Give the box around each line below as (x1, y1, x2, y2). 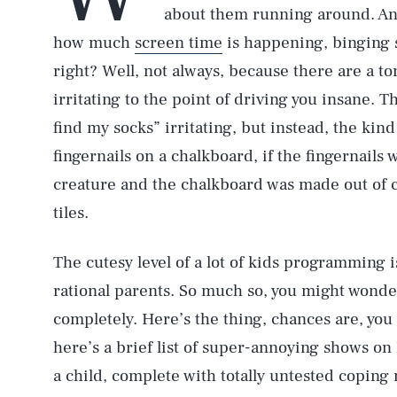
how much (53, 32, 135, 53)
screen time (135, 32, 222, 53)
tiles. (53, 202, 89, 223)
